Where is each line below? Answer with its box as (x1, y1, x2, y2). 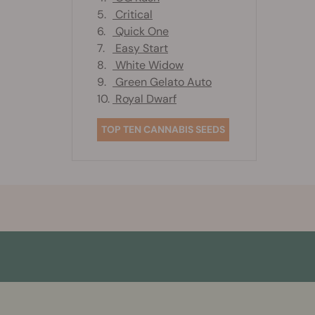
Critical (112, 6, 153, 22)
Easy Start (112, 40, 168, 56)
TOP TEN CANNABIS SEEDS (101, 122, 225, 136)
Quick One (112, 23, 169, 39)
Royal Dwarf (112, 91, 176, 106)
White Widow (112, 57, 184, 72)
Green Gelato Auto (112, 74, 212, 89)
